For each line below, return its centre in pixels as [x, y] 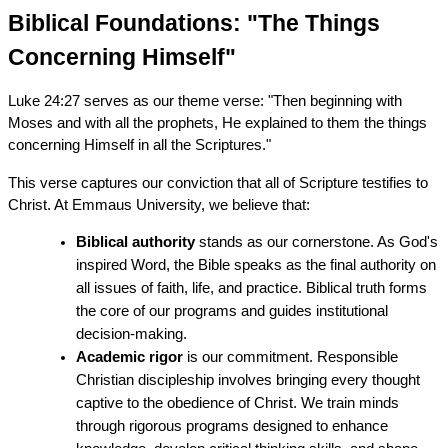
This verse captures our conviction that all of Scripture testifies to [217, 182]
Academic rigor [129, 356]
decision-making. [131, 333]
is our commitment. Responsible [290, 356]
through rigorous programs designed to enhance [231, 425]
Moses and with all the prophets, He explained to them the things [217, 122]
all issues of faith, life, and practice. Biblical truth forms [251, 287]
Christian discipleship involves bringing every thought [247, 379]
